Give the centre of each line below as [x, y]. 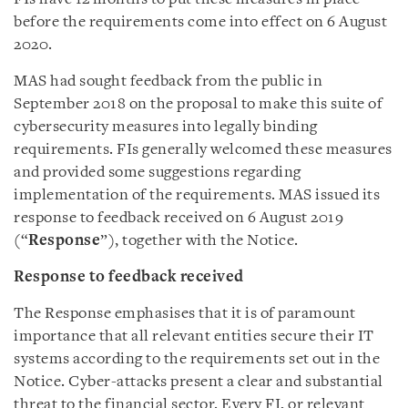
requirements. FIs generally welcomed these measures [203, 150]
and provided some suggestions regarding [158, 173]
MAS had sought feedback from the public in [168, 82]
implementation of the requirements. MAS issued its [197, 195]
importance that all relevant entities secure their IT [194, 337]
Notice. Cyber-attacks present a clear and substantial [199, 382]
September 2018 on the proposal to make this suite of [198, 104]
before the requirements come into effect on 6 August [200, 22]
